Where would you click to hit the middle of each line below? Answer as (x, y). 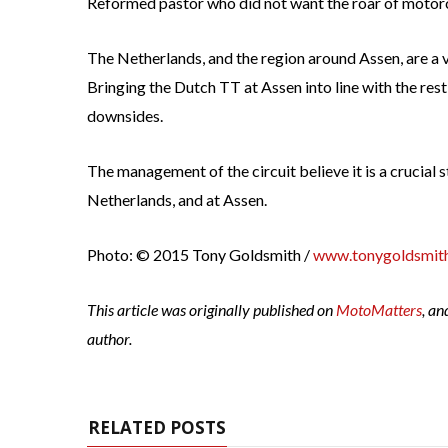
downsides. (125, 116)
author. (109, 339)
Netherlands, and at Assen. (177, 200)
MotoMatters (379, 310)
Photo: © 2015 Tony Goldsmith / (200, 255)
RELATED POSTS (157, 428)
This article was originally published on (211, 310)
